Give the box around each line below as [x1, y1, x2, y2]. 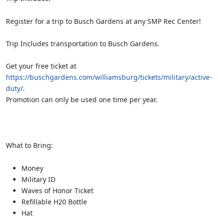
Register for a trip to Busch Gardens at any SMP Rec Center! [6, 16, 201, 26]
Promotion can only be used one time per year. [6, 94, 158, 104]
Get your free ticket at [6, 61, 76, 71]
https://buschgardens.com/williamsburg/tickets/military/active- [6, 72, 212, 82]
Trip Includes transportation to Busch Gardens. [6, 38, 160, 48]
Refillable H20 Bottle [21, 197, 87, 206]
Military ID [21, 174, 55, 184]
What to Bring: [6, 140, 53, 150]
